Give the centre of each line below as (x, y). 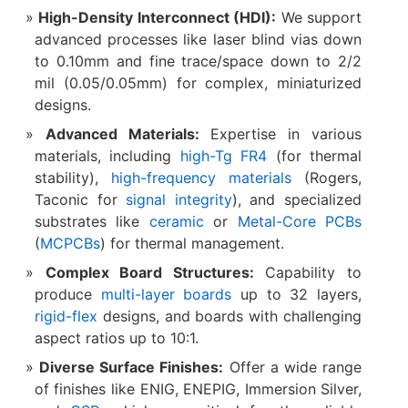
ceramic (172, 221)
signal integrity (179, 199)
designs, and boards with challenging (229, 316)
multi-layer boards (166, 294)
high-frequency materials (201, 177)
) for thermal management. (192, 243)
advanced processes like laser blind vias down (198, 39)
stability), (72, 177)
